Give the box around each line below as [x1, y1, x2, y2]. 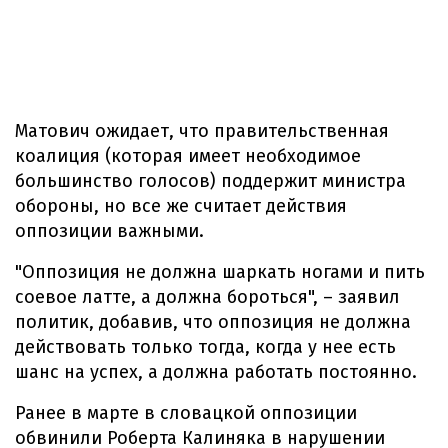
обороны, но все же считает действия [15, 195, 347, 217]
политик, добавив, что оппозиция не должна [15, 311, 411, 333]
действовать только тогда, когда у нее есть [15, 336, 396, 358]
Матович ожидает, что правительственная [15, 120, 389, 142]
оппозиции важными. [15, 220, 204, 242]
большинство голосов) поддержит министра [15, 170, 406, 192]
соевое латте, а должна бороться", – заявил [15, 286, 400, 308]
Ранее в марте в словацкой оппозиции [15, 402, 357, 424]
